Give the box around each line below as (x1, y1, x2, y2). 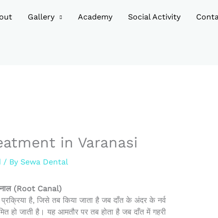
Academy (78, 12, 112, 21)
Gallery (28, 12, 54, 21)
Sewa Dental (20, 157, 68, 167)
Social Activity (128, 12, 181, 21)
